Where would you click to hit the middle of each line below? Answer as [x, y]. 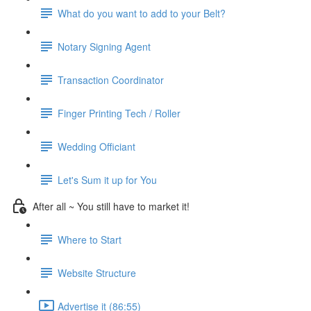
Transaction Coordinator [111, 79]
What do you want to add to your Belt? [142, 13]
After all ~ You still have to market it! [111, 206]
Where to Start [90, 239]
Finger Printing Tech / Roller [119, 113]
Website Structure [97, 272]
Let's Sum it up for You [107, 179]
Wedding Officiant [96, 146]
